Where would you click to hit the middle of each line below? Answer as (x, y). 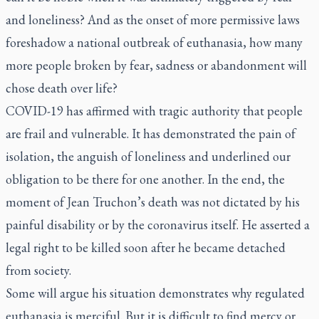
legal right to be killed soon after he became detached (146, 247)
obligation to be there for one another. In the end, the (145, 179)
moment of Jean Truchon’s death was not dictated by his (153, 202)
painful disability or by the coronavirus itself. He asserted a (158, 225)
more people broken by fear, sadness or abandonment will (156, 65)
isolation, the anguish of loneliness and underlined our (148, 156)
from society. (40, 270)
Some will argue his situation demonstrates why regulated (155, 293)
